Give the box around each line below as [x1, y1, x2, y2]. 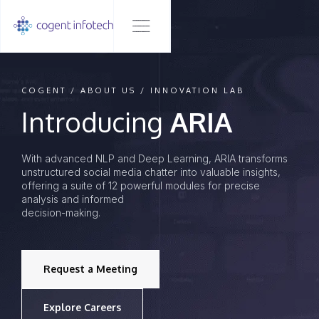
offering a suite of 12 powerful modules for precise [21, 179, 260, 192]
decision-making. [21, 206, 100, 219]
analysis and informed [21, 193, 124, 205]
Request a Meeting [43, 263, 137, 275]
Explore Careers [43, 301, 121, 313]
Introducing [21, 105, 163, 139]
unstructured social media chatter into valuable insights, [21, 166, 281, 178]
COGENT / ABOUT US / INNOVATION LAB [21, 85, 244, 95]
